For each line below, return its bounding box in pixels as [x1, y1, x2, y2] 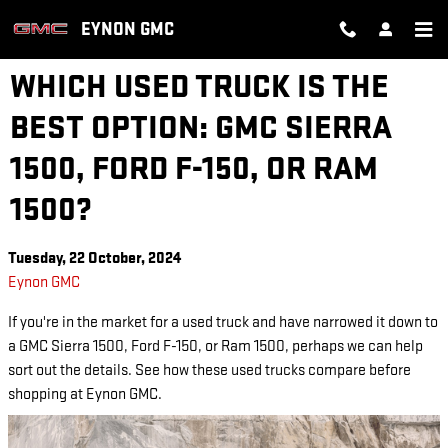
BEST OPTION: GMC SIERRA [10, 108, 392, 148]
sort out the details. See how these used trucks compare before [8, 361, 411, 380]
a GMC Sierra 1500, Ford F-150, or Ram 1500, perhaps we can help [8, 337, 423, 356]
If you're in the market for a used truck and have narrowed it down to [8, 313, 438, 332]
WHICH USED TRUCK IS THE [10, 67, 389, 107]
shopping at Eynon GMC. [8, 385, 162, 404]
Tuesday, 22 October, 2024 [8, 249, 181, 268]
